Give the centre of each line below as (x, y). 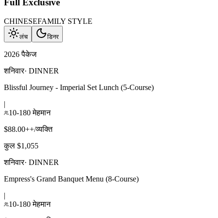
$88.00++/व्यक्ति (28, 129)
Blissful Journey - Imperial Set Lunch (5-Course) (79, 87)
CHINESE (21, 21)
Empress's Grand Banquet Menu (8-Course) (71, 179)
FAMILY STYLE (65, 21)
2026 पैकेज (20, 54)
